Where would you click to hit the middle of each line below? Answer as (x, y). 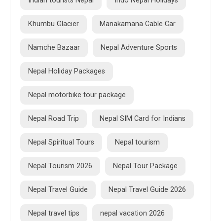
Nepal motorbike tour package (77, 95)
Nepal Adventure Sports (139, 48)
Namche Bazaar (54, 48)
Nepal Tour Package (145, 166)
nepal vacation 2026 (132, 214)
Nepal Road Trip (54, 119)
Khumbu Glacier (54, 24)
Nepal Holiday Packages (67, 72)
